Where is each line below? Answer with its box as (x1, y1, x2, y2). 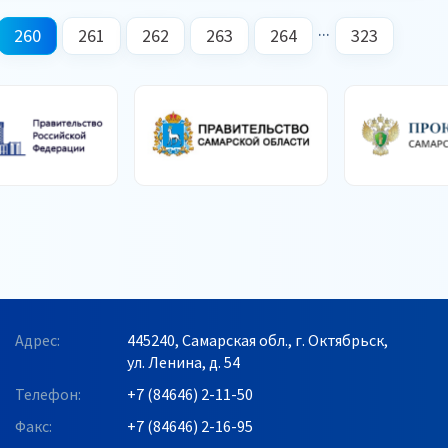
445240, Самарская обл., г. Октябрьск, (127, 330, 388, 350)
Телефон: (15, 384, 81, 404)
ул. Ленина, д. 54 (127, 352, 240, 372)
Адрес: (15, 330, 60, 350)
